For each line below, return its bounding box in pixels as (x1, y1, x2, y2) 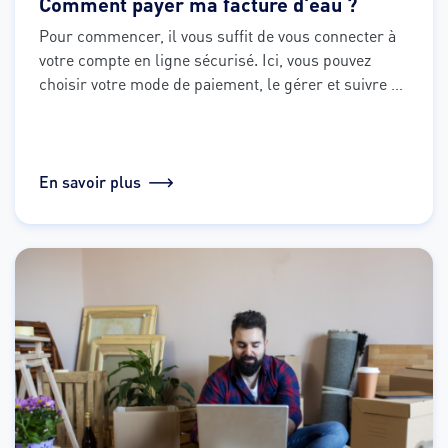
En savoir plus (39, 171, 141, 191)
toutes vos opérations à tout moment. (39, 96, 296, 118)
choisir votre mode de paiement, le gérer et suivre (39, 72, 387, 94)
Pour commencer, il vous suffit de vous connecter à (39, 24, 396, 46)
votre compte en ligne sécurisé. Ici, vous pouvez (39, 48, 371, 70)
